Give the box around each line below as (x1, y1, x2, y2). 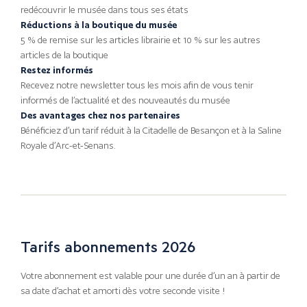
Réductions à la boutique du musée (21, 19, 177, 30)
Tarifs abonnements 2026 (21, 236, 195, 256)
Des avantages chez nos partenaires (21, 110, 180, 121)
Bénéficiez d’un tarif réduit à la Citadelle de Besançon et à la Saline (21, 125, 282, 136)
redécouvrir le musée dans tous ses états (21, 4, 188, 15)
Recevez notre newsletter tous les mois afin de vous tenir (21, 79, 254, 90)
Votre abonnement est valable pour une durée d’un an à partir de (21, 271, 280, 282)
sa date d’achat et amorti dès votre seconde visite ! (21, 286, 225, 297)
